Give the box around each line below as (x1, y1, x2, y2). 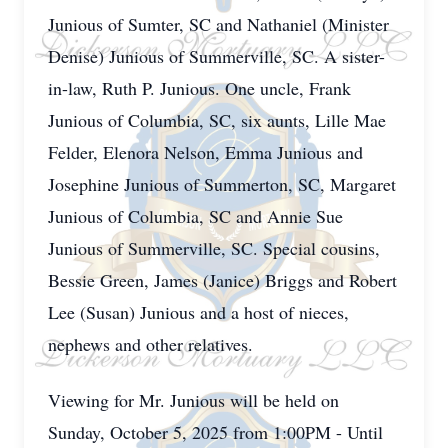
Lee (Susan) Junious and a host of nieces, (48, 300, 349, 324)
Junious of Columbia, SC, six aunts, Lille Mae (48, 108, 386, 132)
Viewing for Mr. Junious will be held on (48, 388, 339, 412)
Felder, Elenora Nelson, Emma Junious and (48, 140, 363, 164)
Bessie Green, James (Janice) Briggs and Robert (48, 268, 397, 292)
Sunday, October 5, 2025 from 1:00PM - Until (48, 420, 383, 444)
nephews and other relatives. (48, 332, 253, 356)
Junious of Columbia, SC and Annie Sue (48, 204, 343, 228)
